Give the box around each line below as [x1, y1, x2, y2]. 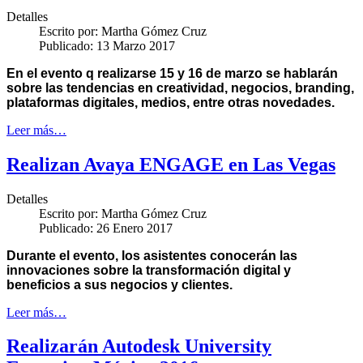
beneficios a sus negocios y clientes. [6, 277, 233, 292]
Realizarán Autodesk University [6, 335, 271, 357]
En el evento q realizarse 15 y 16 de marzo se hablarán [6, 66, 338, 80]
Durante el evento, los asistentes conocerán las [6, 248, 297, 263]
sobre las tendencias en [6, 80, 156, 95]
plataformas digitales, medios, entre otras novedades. [6, 95, 335, 109]
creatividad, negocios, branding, [156, 80, 354, 95]
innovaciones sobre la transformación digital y [6, 263, 291, 277]
